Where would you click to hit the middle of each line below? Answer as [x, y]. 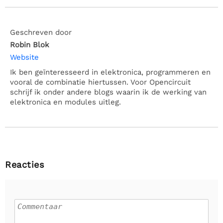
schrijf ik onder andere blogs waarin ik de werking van [108, 92]
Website [24, 57]
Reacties [24, 165]
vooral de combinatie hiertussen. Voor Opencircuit [100, 82]
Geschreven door [41, 32]
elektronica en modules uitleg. [65, 102]
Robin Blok [30, 45]
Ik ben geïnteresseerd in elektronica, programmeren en [110, 72]
